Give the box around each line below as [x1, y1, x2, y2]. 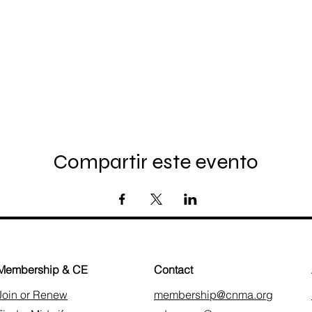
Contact [154, 262, 193, 276]
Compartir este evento [54, 148, 258, 174]
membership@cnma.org [154, 287, 273, 302]
